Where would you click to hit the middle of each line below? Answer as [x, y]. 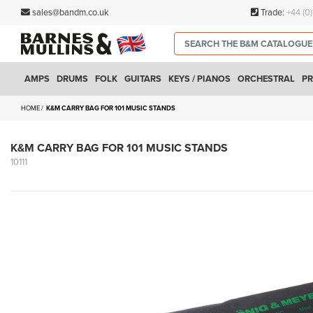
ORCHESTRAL [266, 79]
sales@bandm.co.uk [71, 13]
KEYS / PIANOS [199, 79]
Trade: [272, 13]
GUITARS [143, 79]
